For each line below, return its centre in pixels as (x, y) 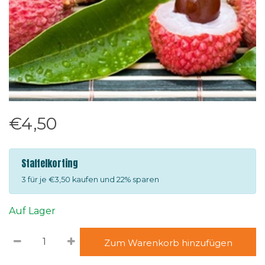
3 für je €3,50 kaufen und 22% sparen (90, 179)
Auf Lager (32, 211)
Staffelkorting (50, 163)
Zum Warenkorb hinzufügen (168, 243)
